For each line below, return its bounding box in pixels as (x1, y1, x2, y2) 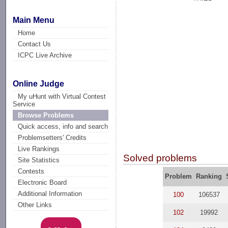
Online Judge (13, 79, 65, 89)
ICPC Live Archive (18, 51, 72, 59)
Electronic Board (18, 179, 67, 187)
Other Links (18, 201, 52, 209)
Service (13, 100, 36, 108)
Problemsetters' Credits (18, 134, 87, 142)
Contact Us (18, 40, 51, 48)
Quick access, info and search (18, 123, 108, 131)
